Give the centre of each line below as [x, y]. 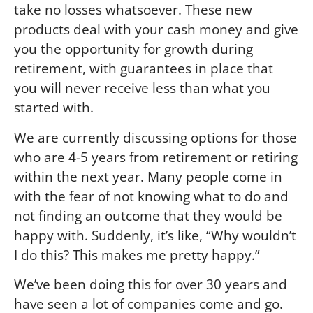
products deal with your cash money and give [156, 29]
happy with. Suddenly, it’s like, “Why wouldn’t [155, 235]
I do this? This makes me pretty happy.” [137, 254]
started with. [54, 108]
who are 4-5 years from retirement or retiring [156, 156]
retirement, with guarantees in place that [144, 68]
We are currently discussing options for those [155, 137]
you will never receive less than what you [142, 88]
